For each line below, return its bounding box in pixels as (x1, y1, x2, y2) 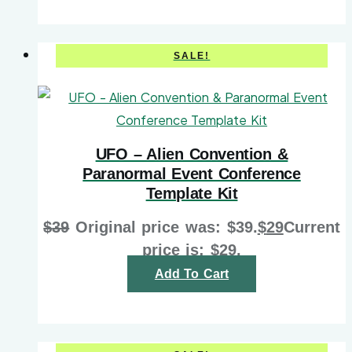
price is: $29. (141, 241, 242, 259)
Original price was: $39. (75, 218, 258, 236)
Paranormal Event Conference (82, 164, 301, 182)
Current (283, 218, 340, 236)
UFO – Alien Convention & (95, 145, 288, 163)
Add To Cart (154, 267, 229, 281)
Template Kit (145, 184, 238, 202)
